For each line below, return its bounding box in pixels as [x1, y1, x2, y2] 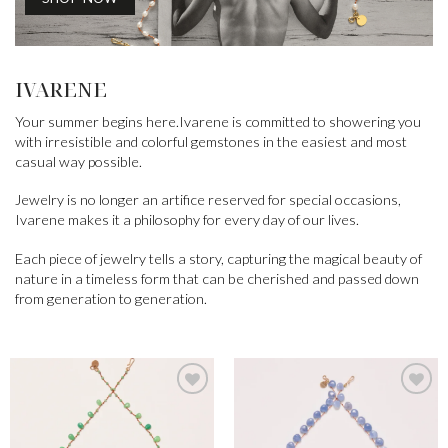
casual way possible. [15, 152, 142, 170]
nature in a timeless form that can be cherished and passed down [15, 270, 419, 288]
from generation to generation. [15, 290, 207, 308]
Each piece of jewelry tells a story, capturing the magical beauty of [15, 250, 422, 268]
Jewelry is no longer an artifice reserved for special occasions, [15, 191, 401, 209]
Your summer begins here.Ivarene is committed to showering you [15, 112, 421, 130]
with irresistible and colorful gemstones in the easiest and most [15, 132, 407, 150]
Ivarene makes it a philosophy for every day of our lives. [15, 211, 359, 229]
